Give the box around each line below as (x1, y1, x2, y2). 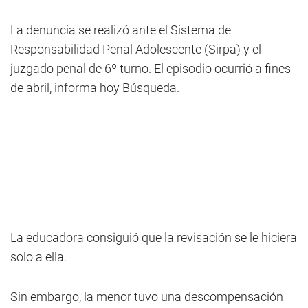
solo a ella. (10, 250, 67, 264)
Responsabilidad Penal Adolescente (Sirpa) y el (10, 42, 261, 56)
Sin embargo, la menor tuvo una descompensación (10, 289, 283, 304)
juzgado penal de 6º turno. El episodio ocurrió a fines (10, 61, 291, 76)
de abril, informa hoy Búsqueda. (10, 80, 179, 95)
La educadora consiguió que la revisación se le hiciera (10, 230, 297, 245)
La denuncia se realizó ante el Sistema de (10, 23, 231, 37)
